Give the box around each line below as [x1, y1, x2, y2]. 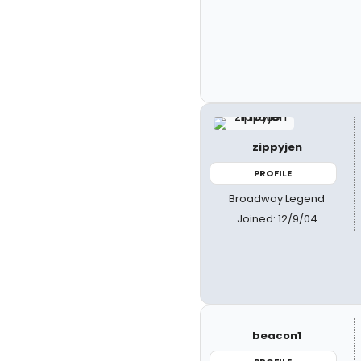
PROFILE [254, 166, 293, 180]
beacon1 [252, 327, 302, 343]
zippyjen [251, 139, 302, 155]
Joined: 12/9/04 [236, 211, 317, 226]
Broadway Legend [229, 191, 326, 206]
